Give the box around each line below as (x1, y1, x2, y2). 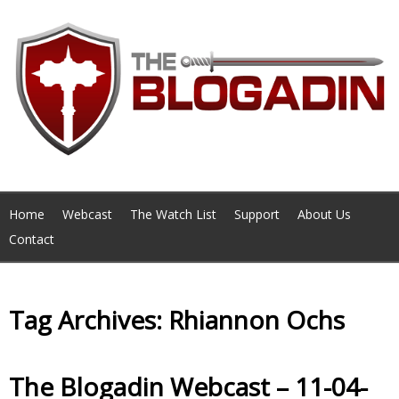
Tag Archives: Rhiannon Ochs (9, 302, 345, 337)
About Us (297, 206, 351, 224)
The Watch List (130, 206, 216, 224)
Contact (9, 231, 54, 248)
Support (234, 206, 280, 224)
